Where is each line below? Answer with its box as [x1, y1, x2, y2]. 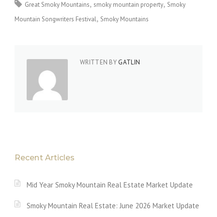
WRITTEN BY [80, 58, 119, 66]
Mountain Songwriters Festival [15, 15, 96, 23]
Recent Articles [15, 153, 75, 162]
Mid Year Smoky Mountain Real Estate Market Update [27, 180, 193, 189]
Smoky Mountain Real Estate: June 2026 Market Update [27, 201, 199, 210]
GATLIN [118, 58, 140, 66]
